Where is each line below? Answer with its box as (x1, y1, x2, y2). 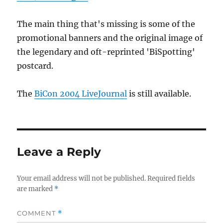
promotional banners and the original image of (17, 33, 203, 43)
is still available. (127, 89, 192, 99)
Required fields (147, 174, 196, 183)
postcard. (17, 61, 54, 71)
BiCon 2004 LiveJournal (34, 89, 127, 99)
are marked (17, 185, 55, 193)
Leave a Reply (17, 145, 102, 159)
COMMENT (17, 209, 58, 217)
